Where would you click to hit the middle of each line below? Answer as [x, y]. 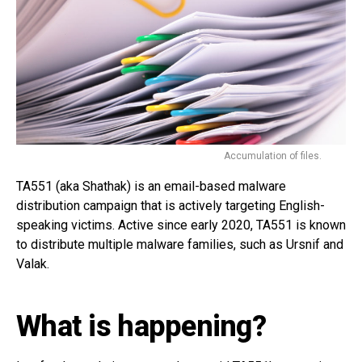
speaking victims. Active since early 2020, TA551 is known [181, 225]
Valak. [33, 263]
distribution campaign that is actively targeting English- [170, 205]
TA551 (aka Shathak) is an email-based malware [151, 186]
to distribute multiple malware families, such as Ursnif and [180, 244]
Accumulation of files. [273, 156]
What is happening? [141, 326]
